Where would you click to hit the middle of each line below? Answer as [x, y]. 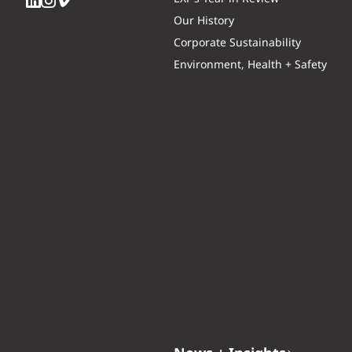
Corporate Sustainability [238, 44]
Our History [204, 22]
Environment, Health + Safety [251, 66]
